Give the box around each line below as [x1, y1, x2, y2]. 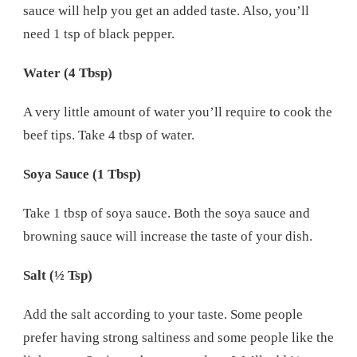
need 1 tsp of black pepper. [23, 25, 178, 41]
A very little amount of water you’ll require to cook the [23, 104, 332, 120]
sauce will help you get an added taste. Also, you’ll [23, 2, 309, 18]
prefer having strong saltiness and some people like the [23, 329, 334, 345]
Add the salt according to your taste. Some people [23, 306, 303, 322]
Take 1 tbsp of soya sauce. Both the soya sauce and [23, 205, 310, 221]
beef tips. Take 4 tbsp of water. [23, 127, 198, 143]
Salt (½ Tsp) [23, 267, 92, 283]
